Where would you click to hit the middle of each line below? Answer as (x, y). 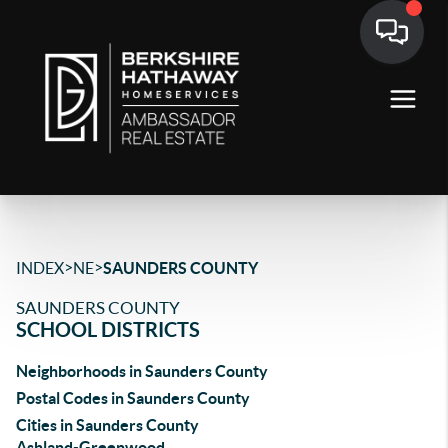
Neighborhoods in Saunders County (142, 371)
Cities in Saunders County (107, 425)
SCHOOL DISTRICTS (108, 329)
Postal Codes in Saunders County (133, 398)
